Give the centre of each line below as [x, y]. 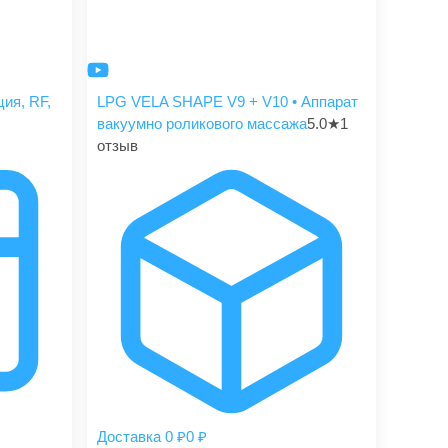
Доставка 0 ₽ [142, 436]
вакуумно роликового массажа [202, 124]
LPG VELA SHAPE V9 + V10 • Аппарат [228, 102]
